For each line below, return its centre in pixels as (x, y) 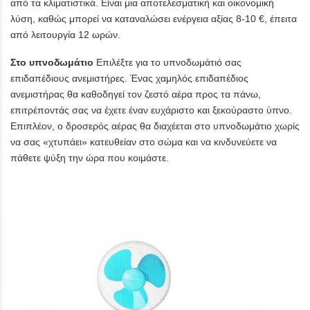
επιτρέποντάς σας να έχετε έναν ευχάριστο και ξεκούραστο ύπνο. (151, 110)
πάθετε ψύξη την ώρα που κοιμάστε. (91, 158)
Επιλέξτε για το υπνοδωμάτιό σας (167, 63)
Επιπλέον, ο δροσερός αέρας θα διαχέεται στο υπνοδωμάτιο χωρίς (155, 126)
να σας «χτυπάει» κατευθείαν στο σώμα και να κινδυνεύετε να (144, 142)
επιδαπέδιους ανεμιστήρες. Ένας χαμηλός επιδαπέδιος (129, 79)
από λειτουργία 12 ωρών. (68, 35)
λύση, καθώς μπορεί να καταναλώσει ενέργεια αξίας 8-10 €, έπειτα (154, 19)
